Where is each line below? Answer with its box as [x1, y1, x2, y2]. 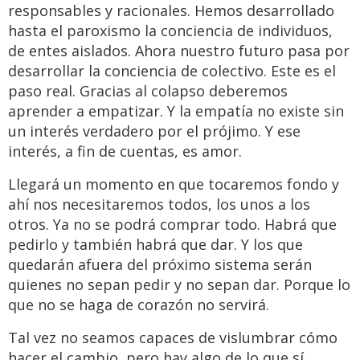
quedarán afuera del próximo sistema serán [8, 255, 312, 275]
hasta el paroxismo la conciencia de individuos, [8, 21, 333, 41]
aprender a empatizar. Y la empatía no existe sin [8, 101, 344, 121]
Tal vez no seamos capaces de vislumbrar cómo [8, 328, 337, 348]
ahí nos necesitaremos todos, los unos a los [8, 194, 310, 215]
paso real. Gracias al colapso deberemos [8, 81, 288, 101]
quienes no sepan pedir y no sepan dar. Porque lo [8, 275, 350, 295]
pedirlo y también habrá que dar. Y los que [8, 235, 303, 255]
